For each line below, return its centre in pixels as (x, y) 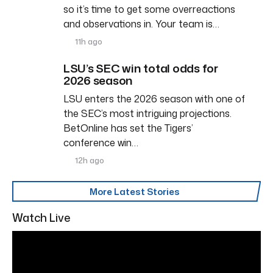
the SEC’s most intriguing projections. (147, 113)
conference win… (101, 142)
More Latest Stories (135, 191)
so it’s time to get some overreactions (149, 9)
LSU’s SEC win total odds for (141, 68)
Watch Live (41, 217)
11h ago (88, 41)
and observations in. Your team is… (141, 23)
